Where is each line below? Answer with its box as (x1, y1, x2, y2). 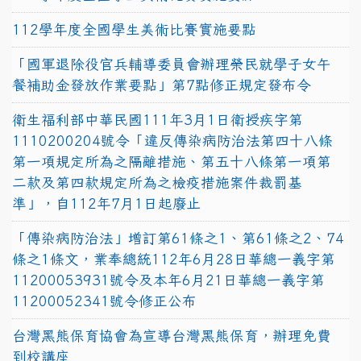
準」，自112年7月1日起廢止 (12, 196, 201, 210)
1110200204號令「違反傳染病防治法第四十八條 (12, 133, 333, 147)
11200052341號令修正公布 (12, 293, 197, 308)
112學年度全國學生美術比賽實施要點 (12, 22, 256, 36)
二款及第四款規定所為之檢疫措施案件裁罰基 (12, 175, 302, 189)
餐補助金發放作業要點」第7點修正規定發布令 (12, 77, 311, 92)
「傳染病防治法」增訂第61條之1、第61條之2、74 (12, 230, 344, 245)
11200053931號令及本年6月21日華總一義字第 (12, 272, 325, 287)
